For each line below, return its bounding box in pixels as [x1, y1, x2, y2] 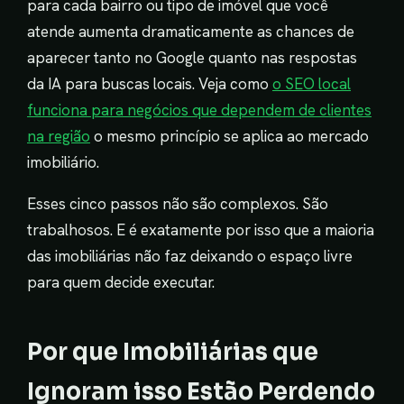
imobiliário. [27, 151, 99, 172]
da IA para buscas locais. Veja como [27, 73, 272, 94]
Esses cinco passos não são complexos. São [27, 193, 328, 214]
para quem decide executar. [27, 271, 215, 292]
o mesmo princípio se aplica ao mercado [90, 125, 369, 146]
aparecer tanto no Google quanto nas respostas [27, 47, 357, 68]
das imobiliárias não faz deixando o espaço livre [27, 245, 353, 266]
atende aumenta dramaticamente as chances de [27, 21, 354, 41]
